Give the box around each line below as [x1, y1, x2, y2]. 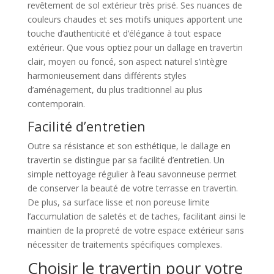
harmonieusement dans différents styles [27, 70, 187, 82]
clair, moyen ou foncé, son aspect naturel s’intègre [27, 56, 228, 68]
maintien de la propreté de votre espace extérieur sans [27, 224, 244, 237]
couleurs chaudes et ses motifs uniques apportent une [27, 13, 243, 26]
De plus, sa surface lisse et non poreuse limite [27, 196, 210, 209]
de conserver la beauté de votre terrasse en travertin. [27, 182, 238, 194]
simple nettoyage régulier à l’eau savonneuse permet [27, 168, 237, 180]
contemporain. [27, 98, 85, 110]
